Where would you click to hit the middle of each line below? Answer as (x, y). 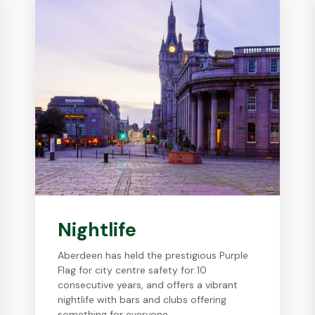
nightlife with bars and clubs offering (142, 300)
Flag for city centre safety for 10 (133, 270)
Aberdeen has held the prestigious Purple (153, 255)
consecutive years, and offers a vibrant (148, 285)
